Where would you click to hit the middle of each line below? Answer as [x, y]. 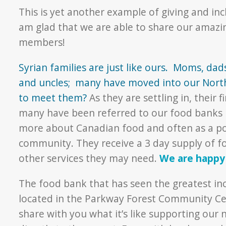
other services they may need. [89, 158]
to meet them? [53, 97]
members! [42, 42]
